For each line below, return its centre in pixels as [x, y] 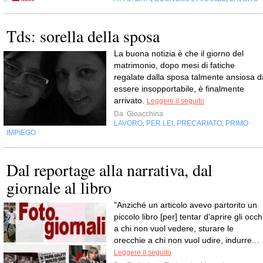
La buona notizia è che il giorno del [179, 53]
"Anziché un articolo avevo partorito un [186, 205]
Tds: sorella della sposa [83, 36]
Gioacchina [144, 114]
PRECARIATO [199, 123]
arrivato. [130, 100]
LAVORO [128, 123]
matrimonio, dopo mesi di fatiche [174, 65]
